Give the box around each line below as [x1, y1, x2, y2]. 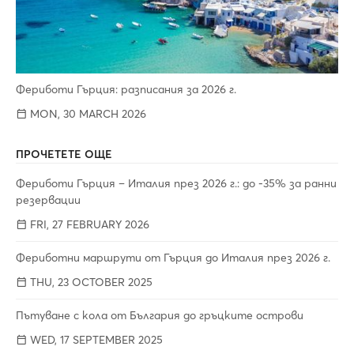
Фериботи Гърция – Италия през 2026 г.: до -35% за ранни [16, 175, 337, 190]
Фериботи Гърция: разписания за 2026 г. [16, 81, 236, 96]
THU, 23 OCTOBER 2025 [27, 274, 153, 289]
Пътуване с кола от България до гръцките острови [16, 307, 303, 322]
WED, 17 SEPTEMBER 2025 [27, 332, 163, 347]
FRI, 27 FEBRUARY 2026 [27, 217, 149, 232]
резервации [16, 192, 81, 207]
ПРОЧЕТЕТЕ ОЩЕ [16, 146, 112, 161]
